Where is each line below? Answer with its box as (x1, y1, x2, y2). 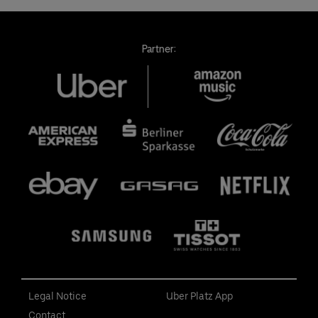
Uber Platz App (166, 290, 233, 302)
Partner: (142, 43, 176, 55)
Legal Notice (28, 290, 87, 302)
